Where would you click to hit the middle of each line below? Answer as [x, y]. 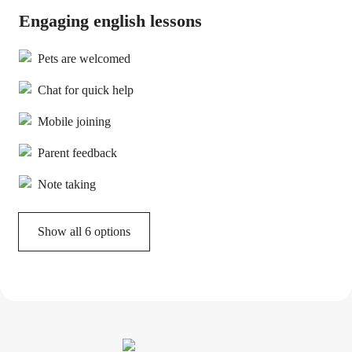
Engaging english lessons [110, 21]
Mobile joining [74, 121]
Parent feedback [77, 153]
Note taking [67, 184]
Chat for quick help [86, 90]
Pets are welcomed [84, 59]
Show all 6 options [84, 231]
